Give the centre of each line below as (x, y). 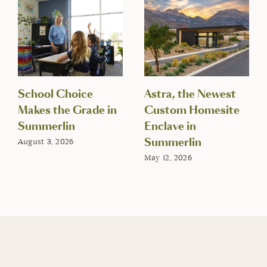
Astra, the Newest (190, 94)
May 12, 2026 (168, 158)
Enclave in (170, 127)
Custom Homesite (192, 111)
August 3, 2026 (46, 142)
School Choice (55, 94)
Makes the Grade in (67, 111)
